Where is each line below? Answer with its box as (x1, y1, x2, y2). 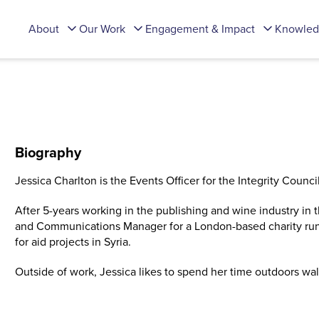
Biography (15, 142, 82, 162)
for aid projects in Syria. (15, 234, 132, 249)
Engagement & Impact (145, 21, 255, 36)
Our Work (79, 21, 125, 36)
